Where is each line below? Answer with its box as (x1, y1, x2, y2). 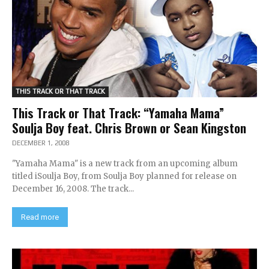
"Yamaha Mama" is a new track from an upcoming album (12, 159, 238, 169)
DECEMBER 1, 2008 (12, 139, 69, 147)
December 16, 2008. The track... (12, 184, 134, 194)
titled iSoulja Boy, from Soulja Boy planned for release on (12, 171, 237, 181)
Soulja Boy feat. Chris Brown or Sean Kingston (12, 118, 246, 137)
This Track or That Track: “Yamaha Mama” (12, 103, 224, 122)
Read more (21, 213, 59, 222)
